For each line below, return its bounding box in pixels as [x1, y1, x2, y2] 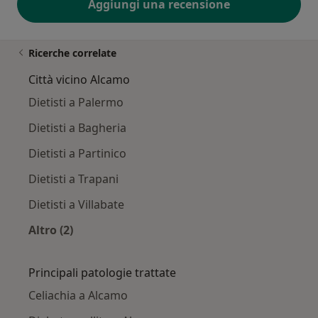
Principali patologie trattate [28, 265, 176, 281]
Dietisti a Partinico [28, 146, 126, 162]
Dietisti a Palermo [28, 94, 124, 111]
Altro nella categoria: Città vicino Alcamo [50, 238, 283, 255]
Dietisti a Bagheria [28, 120, 126, 136]
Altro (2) [28, 222, 73, 238]
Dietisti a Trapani [28, 171, 119, 187]
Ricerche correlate [28, 46, 116, 60]
